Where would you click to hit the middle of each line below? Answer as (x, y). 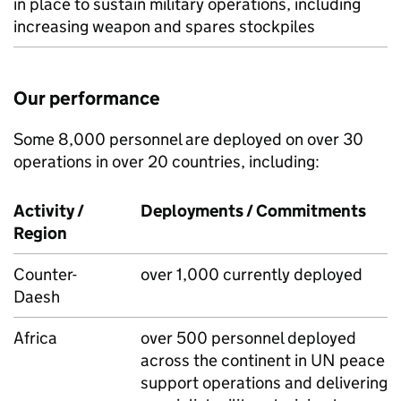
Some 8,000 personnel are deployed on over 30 (188, 139)
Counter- (45, 274)
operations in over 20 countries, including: (166, 162)
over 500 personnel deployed (248, 338)
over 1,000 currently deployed (252, 274)
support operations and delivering (264, 383)
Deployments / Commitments (253, 211)
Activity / (49, 211)
